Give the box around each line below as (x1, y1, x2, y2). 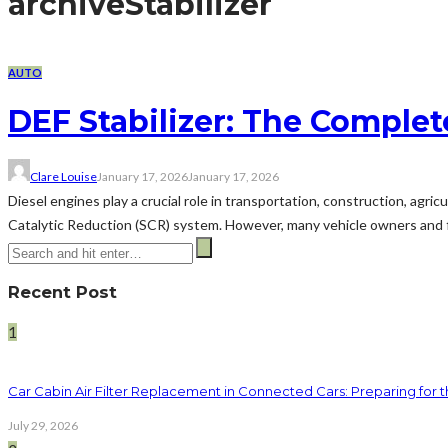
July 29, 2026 (8, 417, 78, 433)
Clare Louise (30, 168, 97, 184)
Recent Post (8, 281, 117, 302)
